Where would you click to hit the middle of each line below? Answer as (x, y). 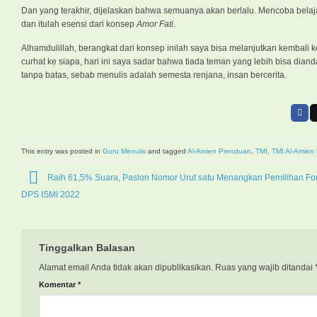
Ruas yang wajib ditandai (265, 268)
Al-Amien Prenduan (219, 151)
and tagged (167, 151)
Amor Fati (155, 24)
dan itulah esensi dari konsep (79, 24)
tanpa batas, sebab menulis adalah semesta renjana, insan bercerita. (154, 75)
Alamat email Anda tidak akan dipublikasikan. (126, 268)
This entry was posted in (62, 151)
